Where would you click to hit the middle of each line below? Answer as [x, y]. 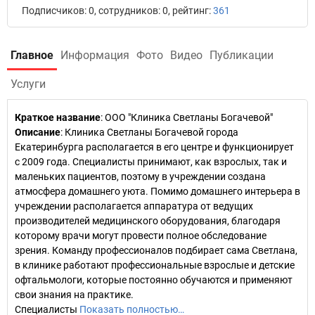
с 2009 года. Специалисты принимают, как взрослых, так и [151, 162]
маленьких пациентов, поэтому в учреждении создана [140, 176]
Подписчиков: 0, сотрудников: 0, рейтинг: [117, 11]
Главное [32, 55]
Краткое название [58, 117]
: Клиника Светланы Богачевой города [149, 132]
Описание [38, 132]
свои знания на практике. [74, 295]
